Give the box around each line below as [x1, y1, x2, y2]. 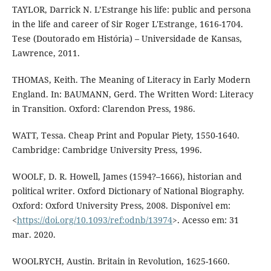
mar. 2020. [11, 228, 56, 240]
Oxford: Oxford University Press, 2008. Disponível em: [11, 199, 230, 211]
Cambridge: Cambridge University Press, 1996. [11, 143, 202, 155]
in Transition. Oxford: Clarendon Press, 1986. [11, 102, 195, 114]
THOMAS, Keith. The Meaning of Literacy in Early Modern [11, 73, 250, 85]
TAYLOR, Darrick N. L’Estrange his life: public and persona [11, 3, 251, 15]
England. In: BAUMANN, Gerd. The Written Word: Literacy [11, 88, 253, 100]
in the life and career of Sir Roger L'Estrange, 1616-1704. [11, 18, 243, 30]
